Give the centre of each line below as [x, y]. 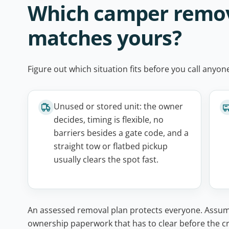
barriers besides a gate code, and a [121, 133]
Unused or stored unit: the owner [118, 106]
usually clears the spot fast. [106, 159]
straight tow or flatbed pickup [111, 146]
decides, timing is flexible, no [109, 120]
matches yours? [105, 38]
